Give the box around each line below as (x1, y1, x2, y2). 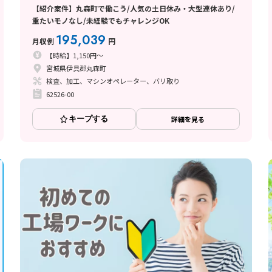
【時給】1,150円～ (46, 50, 103, 60)
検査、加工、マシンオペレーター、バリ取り (46, 76, 180, 86)
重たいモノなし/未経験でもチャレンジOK (32, 15, 169, 26)
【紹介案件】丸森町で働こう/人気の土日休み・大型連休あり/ (32, 3, 235, 14)
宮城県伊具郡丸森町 (46, 63, 106, 73)
